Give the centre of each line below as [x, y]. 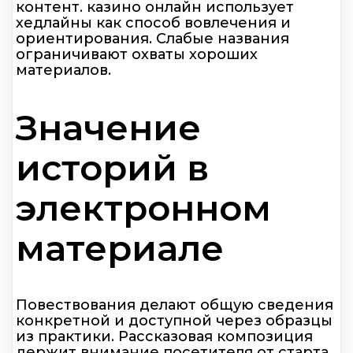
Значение [108, 128]
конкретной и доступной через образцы [174, 321]
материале [120, 248]
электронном [143, 208]
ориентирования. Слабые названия [152, 38]
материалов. [63, 70]
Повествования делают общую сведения [175, 305]
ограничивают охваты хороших [137, 54]
